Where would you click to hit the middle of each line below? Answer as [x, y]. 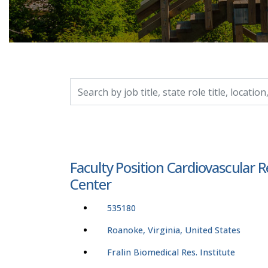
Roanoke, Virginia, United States [174, 230]
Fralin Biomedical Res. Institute [171, 252]
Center [91, 184]
